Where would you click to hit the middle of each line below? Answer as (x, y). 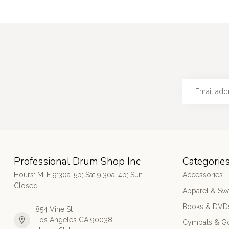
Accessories (203, 175)
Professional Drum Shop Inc (77, 161)
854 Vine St (54, 209)
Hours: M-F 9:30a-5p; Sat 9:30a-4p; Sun (78, 175)
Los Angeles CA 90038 (74, 220)
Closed (26, 186)
